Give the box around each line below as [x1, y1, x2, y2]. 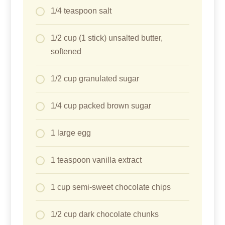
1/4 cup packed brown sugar [51, 101, 151, 110]
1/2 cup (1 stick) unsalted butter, [51, 33, 163, 42]
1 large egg [51, 128, 91, 137]
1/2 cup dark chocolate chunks [51, 209, 159, 218]
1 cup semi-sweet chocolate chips [51, 182, 171, 191]
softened [51, 47, 81, 56]
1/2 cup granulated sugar [51, 74, 139, 83]
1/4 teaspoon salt [51, 6, 111, 15]
